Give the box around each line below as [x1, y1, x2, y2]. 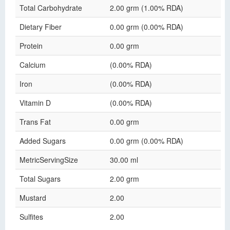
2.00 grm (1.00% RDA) [110, 3, 183, 13]
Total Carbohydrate [20, 3, 82, 13]
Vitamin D [20, 98, 51, 108]
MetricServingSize [20, 155, 78, 165]
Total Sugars [20, 174, 61, 184]
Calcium [20, 60, 46, 70]
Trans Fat [20, 117, 51, 127]
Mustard [20, 193, 46, 203]
